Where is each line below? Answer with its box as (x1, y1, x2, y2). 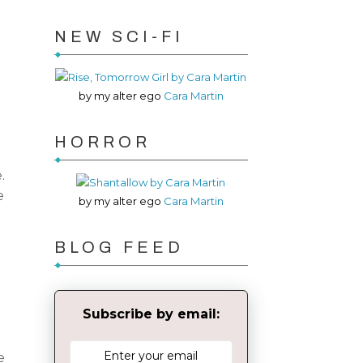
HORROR (53, 133, 151, 152)
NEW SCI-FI (53, 28, 184, 45)
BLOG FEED (53, 238, 184, 257)
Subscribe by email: (82, 306, 220, 322)
